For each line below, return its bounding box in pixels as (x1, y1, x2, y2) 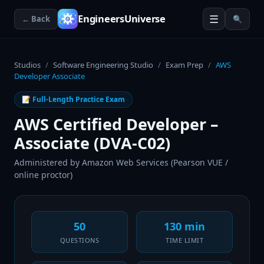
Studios (14, 60, 41, 70)
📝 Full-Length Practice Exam (22, 94, 125, 104)
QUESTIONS (60, 236, 100, 245)
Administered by (14, 157, 82, 168)
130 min (164, 219, 205, 233)
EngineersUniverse (78, 12, 166, 25)
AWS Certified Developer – (14, 113, 219, 135)
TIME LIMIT (166, 236, 203, 245)
